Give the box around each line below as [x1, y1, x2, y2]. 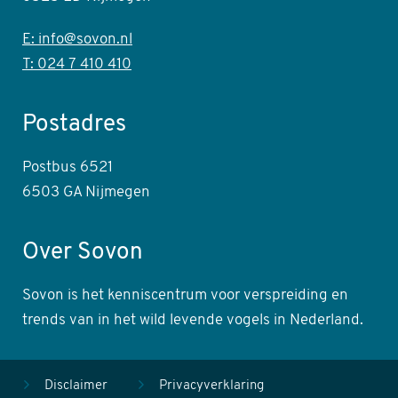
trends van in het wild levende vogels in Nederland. [22, 313, 363, 328]
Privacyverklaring [159, 379, 264, 393]
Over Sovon [22, 241, 143, 265]
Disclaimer [44, 379, 107, 393]
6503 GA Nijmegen [22, 185, 150, 200]
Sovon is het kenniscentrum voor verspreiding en [22, 288, 348, 303]
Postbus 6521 [22, 160, 113, 175]
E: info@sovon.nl [22, 32, 132, 47]
